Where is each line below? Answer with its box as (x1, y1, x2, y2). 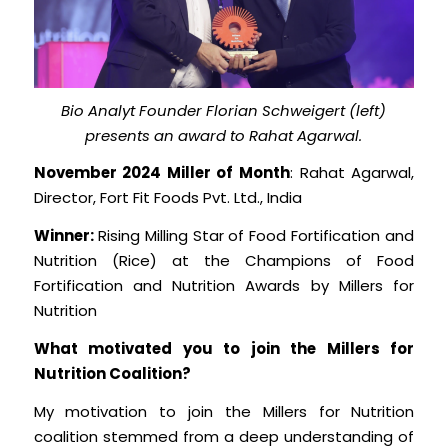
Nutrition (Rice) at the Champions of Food (33, 250, 415, 272)
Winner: (33, 225, 98, 247)
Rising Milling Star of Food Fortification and (97, 225, 415, 247)
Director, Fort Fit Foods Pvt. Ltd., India (33, 187, 302, 209)
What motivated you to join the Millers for (33, 337, 415, 359)
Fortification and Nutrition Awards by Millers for (33, 275, 415, 297)
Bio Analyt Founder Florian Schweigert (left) (61, 99, 387, 121)
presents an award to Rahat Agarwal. (85, 124, 363, 146)
